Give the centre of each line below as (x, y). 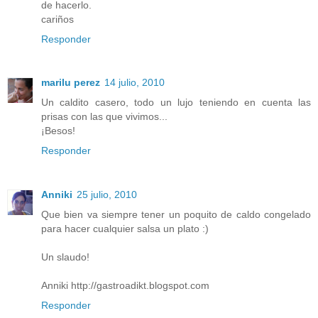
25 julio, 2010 (107, 195)
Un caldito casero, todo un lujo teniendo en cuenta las (176, 103)
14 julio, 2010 (135, 83)
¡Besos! (58, 131)
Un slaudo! (65, 257)
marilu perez (71, 83)
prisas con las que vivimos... (104, 117)
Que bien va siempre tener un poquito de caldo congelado (176, 215)
